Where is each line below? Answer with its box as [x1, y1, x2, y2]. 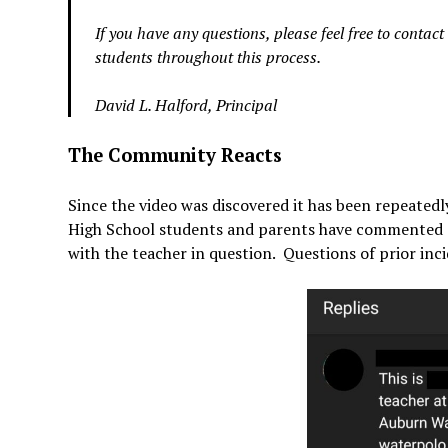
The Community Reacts [68, 143, 283, 168]
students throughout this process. [95, 46, 322, 69]
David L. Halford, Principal [95, 94, 278, 117]
